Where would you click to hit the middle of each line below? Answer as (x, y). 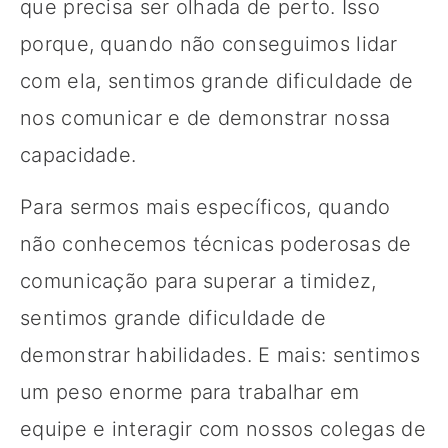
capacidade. (78, 154)
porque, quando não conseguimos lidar (209, 43)
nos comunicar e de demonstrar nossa (205, 117)
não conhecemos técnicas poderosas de (216, 243)
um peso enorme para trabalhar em (190, 391)
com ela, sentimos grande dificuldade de (217, 80)
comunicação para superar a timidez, (198, 280)
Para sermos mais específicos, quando (205, 206)
